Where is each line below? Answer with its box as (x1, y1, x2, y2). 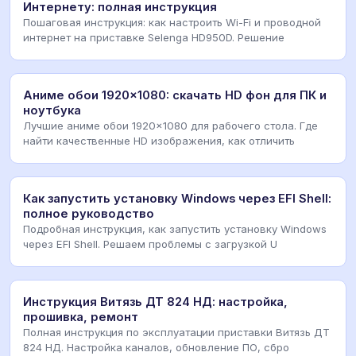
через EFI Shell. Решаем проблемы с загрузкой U (23, 237, 277, 250)
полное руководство (23, 206, 154, 221)
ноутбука (23, 103, 81, 118)
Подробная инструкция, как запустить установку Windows (23, 222, 327, 235)
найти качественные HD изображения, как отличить (23, 133, 295, 147)
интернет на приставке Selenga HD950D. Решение (23, 30, 284, 44)
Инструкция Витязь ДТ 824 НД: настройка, (23, 294, 288, 309)
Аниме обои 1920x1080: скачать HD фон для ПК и (23, 87, 327, 103)
